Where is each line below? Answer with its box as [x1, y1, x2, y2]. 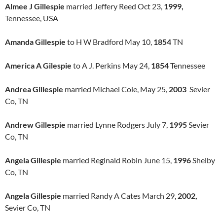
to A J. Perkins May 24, [73, 61, 151, 70]
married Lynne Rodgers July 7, [66, 120, 169, 129]
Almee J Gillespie [5, 1, 65, 11]
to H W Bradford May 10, [66, 37, 153, 46]
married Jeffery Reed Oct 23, [65, 1, 164, 11]
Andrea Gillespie [5, 84, 63, 94]
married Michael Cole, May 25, [63, 84, 169, 94]
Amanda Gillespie [5, 37, 66, 46]
